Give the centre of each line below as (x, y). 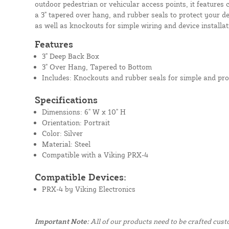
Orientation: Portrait (76, 122)
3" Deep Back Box (70, 56)
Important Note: (62, 221)
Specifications (66, 99)
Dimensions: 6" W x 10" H (84, 111)
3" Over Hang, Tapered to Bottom (97, 66)
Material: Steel (66, 144)
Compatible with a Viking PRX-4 (95, 154)
